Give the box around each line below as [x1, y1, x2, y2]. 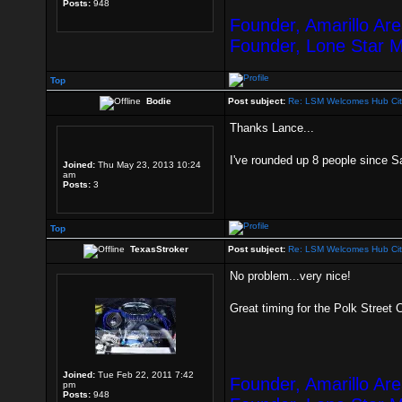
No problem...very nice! [230, 269, 351, 283]
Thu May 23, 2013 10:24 [95, 160, 201, 170]
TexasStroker [129, 244, 188, 254]
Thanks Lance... [230, 121, 314, 135]
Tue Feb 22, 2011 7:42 [95, 370, 194, 380]
